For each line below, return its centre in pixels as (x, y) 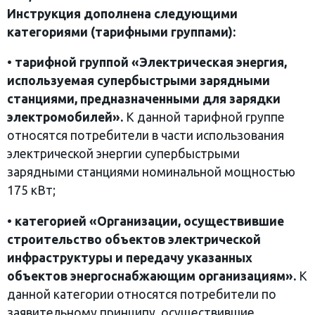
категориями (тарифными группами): (121, 32)
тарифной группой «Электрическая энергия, (151, 63)
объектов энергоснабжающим (101, 276)
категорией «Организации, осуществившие (149, 221)
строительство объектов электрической (134, 239)
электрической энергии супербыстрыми (123, 154)
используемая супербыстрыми (102, 81)
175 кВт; (31, 191)
